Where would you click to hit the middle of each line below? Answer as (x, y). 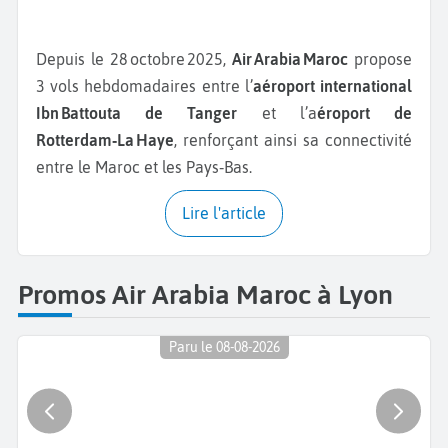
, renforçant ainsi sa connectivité (293, 140)
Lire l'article (228, 213)
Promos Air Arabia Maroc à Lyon (205, 294)
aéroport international (332, 86)
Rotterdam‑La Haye (105, 140)
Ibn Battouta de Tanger (137, 113)
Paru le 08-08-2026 (224, 347)
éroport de (364, 113)
